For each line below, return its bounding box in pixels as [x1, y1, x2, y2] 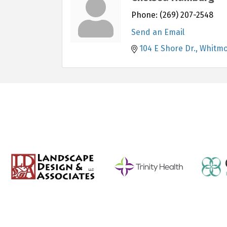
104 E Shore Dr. [139, 44, 196, 54]
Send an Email [131, 27, 184, 37]
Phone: [131, 10, 158, 20]
